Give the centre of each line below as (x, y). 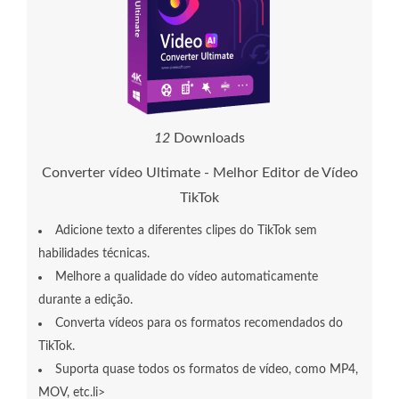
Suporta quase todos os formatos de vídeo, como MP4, (207, 370)
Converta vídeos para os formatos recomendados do (199, 324)
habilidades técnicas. (94, 254)
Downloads (208, 138)
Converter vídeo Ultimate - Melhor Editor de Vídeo (199, 173)
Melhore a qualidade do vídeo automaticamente (187, 277)
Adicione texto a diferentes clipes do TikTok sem (186, 231)
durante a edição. (85, 301)
